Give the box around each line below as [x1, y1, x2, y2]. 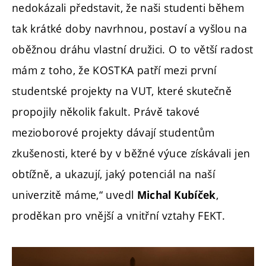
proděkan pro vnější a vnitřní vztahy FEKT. [12, 208, 226, 223]
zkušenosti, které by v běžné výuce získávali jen [12, 145, 251, 160]
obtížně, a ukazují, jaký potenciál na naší [12, 166, 216, 181]
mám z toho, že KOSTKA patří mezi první [12, 62, 217, 77]
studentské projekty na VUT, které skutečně [12, 83, 232, 98]
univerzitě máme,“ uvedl [12, 187, 137, 202]
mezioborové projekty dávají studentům [12, 125, 215, 140]
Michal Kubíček [137, 188, 216, 202]
